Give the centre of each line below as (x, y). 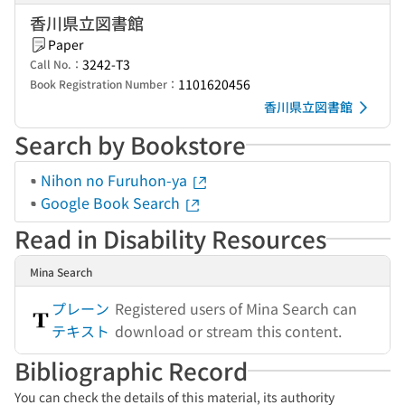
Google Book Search (112, 202)
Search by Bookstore (130, 144)
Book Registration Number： (104, 84)
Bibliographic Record (131, 370)
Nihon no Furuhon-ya (116, 180)
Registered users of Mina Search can (236, 308)
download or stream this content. (229, 331)
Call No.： (56, 64)
